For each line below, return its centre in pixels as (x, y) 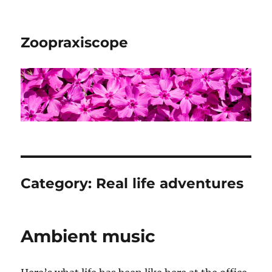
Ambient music (88, 236)
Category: (59, 184)
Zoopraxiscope (75, 42)
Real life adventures (170, 184)
